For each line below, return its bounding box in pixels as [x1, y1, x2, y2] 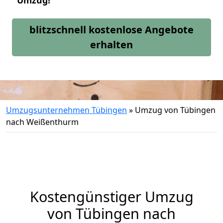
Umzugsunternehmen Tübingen [6, 105, 127, 115]
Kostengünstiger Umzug [29, 187, 194, 206]
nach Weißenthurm [6, 116, 79, 127]
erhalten [90, 38, 133, 51]
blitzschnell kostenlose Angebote [29, 23, 194, 36]
